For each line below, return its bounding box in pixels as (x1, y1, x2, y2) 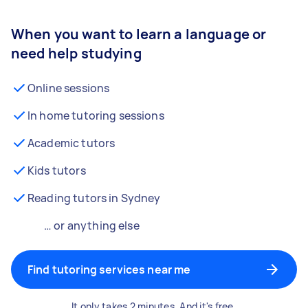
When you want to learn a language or (11, 25, 267, 43)
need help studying (11, 44, 142, 63)
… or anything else (44, 218, 140, 233)
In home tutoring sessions (27, 108, 164, 123)
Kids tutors (27, 163, 86, 178)
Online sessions (27, 80, 110, 96)
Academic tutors (27, 135, 115, 151)
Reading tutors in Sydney (27, 190, 161, 206)
